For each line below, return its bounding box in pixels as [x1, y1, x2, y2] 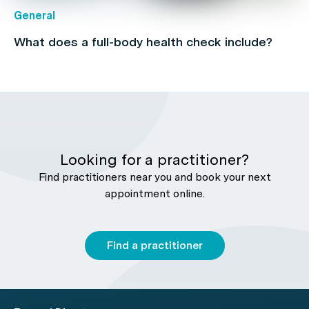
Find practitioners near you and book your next [38, 170, 271, 183]
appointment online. [104, 187, 205, 200]
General [14, 9, 55, 22]
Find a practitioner [106, 239, 203, 252]
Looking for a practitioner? [60, 150, 249, 168]
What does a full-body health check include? [14, 34, 272, 49]
